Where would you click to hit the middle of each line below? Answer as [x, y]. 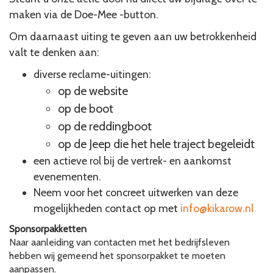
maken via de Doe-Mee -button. [84, 14]
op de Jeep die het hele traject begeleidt [156, 144]
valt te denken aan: [54, 52]
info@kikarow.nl [217, 208]
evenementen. [67, 176]
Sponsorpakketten [48, 229]
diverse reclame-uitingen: [92, 74]
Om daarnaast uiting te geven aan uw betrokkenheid [133, 36]
